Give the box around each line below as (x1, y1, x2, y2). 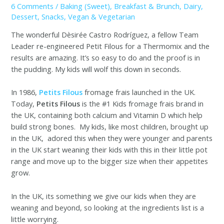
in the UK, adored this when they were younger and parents (11, 133, 213, 143)
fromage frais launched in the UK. (82, 87, 196, 97)
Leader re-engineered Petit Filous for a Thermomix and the (11, 41, 210, 51)
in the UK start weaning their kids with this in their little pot (11, 144, 208, 155)
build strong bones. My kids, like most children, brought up (11, 121, 209, 132)
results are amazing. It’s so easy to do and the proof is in (11, 52, 200, 63)
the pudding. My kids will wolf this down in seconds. (11, 64, 181, 74)
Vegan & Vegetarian (68, 11, 135, 21)
